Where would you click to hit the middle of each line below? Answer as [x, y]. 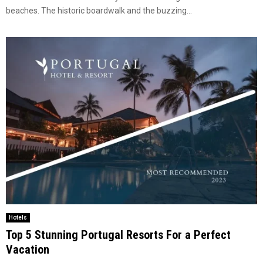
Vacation [28, 250]
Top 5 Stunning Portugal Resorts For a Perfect [118, 235]
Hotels [18, 218]
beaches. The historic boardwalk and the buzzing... [99, 10]
